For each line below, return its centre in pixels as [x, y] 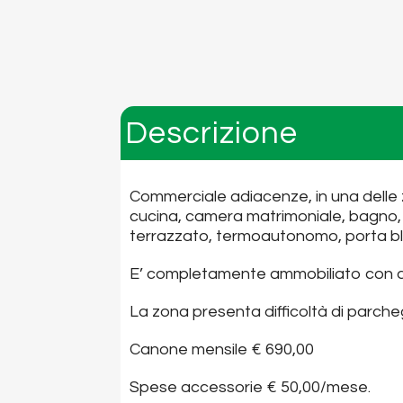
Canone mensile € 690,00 [222, 350]
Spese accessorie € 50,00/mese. [251, 388]
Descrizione [212, 134]
